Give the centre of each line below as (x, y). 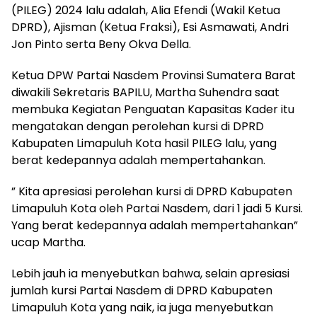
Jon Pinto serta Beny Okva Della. (101, 44)
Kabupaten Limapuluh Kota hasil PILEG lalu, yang (144, 143)
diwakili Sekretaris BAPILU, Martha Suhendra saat (145, 92)
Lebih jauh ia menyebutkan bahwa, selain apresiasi (150, 273)
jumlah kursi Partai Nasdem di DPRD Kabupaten (142, 290)
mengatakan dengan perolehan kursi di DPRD (138, 126)
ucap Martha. (48, 242)
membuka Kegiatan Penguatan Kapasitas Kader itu (153, 109)
